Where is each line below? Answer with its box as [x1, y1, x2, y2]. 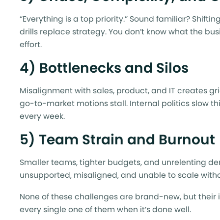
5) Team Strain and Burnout [20, 130, 215, 149]
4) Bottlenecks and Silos [20, 58, 189, 78]
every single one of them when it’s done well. [20, 203, 191, 215]
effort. [20, 39, 42, 51]
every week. [20, 110, 65, 122]
